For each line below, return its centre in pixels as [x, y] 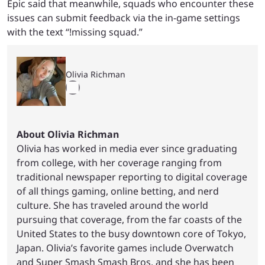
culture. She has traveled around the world [112, 205]
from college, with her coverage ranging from [119, 163]
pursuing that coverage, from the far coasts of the [129, 219]
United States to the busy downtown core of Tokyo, [131, 234]
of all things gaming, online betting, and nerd [118, 191]
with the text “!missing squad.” [76, 32]
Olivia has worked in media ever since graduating [127, 148]
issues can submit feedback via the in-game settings [124, 18]
